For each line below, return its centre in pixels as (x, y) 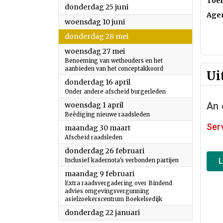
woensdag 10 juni (95, 22)
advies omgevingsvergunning (107, 191)
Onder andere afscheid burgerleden (115, 92)
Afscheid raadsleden (94, 137)
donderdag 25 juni (97, 7)
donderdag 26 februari (105, 151)
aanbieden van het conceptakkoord (114, 69)
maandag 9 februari (100, 174)
